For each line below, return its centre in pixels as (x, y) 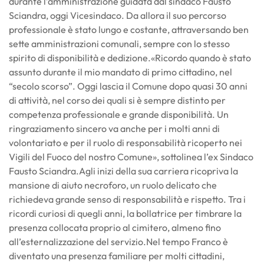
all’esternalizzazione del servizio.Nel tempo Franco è (118, 241)
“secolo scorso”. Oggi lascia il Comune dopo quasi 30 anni (128, 86)
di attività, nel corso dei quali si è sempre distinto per (117, 100)
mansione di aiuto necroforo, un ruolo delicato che (113, 185)
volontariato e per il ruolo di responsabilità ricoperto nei (126, 142)
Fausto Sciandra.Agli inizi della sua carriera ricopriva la (123, 171)
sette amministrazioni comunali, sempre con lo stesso (119, 43)
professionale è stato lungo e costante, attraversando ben (129, 29)
